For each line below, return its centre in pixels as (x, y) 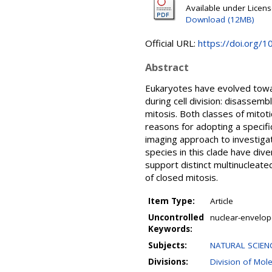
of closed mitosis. (182, 177)
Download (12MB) (220, 19)
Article (222, 201)
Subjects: (168, 245)
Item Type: (172, 201)
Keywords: (170, 229)
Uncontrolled (176, 217)
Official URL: (172, 43)
